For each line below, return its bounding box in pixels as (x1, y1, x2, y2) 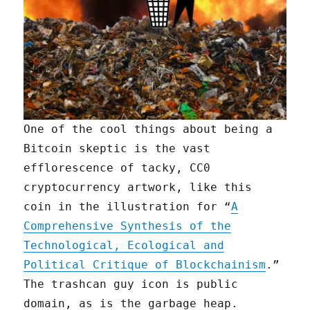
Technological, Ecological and (24, 239, 225, 253)
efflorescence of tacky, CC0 (24, 161, 211, 175)
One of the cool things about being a (24, 122, 273, 136)
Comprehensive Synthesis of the (24, 219, 232, 233)
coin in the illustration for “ (24, 200, 232, 214)
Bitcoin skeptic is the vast (24, 142, 211, 156)
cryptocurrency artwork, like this (24, 181, 253, 194)
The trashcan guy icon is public (24, 277, 239, 291)
